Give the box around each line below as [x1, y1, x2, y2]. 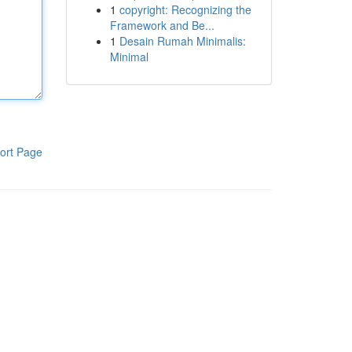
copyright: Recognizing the [119, 2, 251, 17]
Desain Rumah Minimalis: [119, 33, 246, 49]
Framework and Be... [109, 17, 214, 33]
